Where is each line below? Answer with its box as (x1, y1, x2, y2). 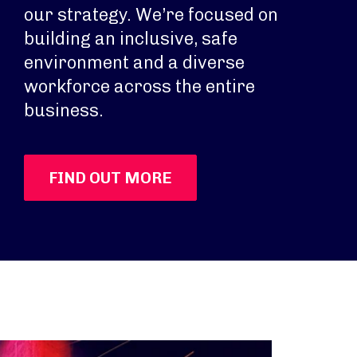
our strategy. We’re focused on (24, 4, 278, 25)
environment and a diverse (24, 52, 245, 73)
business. (24, 100, 104, 121)
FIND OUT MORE (49, 168, 172, 187)
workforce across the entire (24, 76, 255, 97)
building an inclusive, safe (24, 28, 237, 49)
